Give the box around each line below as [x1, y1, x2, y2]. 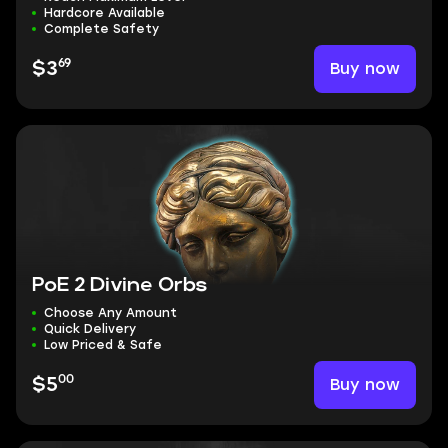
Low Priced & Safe [44, 338, 162, 352]
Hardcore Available [44, 6, 165, 20]
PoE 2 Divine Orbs [32, 276, 207, 294]
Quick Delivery [44, 322, 136, 336]
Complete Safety [44, 22, 159, 36]
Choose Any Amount [44, 306, 177, 320]
